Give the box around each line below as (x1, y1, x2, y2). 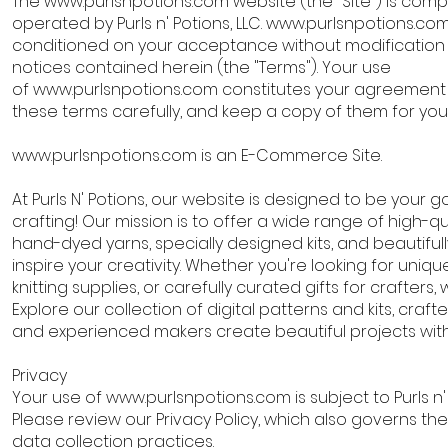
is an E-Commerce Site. (197, 144, 386, 167)
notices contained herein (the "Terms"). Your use (12, 56, 391, 79)
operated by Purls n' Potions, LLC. (12, 12, 266, 35)
